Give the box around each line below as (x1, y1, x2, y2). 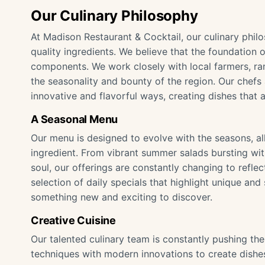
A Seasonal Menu (31, 113, 118, 125)
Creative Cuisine (31, 214, 117, 227)
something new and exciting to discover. (31, 191, 212, 203)
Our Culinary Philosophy (31, 7, 198, 24)
